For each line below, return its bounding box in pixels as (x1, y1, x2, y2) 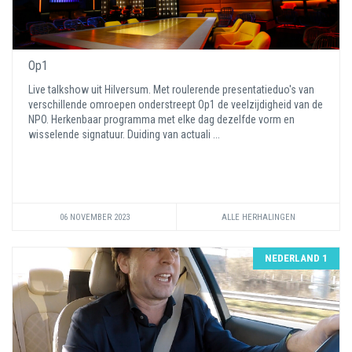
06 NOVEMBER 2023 (59, 212, 130, 222)
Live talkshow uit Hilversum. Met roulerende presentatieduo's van (28, 83, 314, 96)
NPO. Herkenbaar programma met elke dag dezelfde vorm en (28, 113, 295, 126)
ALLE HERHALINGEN (221, 212, 295, 222)
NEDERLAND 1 (265, 252, 328, 264)
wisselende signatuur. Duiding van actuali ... (28, 128, 222, 141)
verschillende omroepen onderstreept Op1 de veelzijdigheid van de (28, 98, 323, 111)
